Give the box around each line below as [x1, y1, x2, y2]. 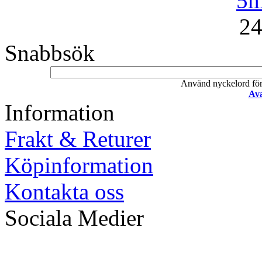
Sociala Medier [5, 205, 144, 230]
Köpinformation [5, 152, 153, 178]
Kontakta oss [5, 178, 124, 204]
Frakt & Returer [5, 126, 151, 151]
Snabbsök [5, 40, 95, 65]
